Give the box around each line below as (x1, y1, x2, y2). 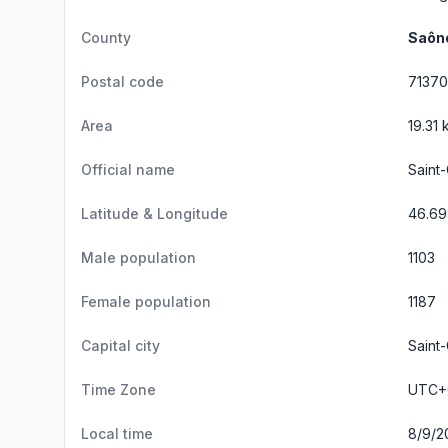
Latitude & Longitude (81, 205, 228, 222)
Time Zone (81, 381, 156, 398)
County (81, 29, 131, 46)
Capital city (81, 337, 160, 354)
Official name (81, 161, 175, 178)
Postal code (81, 73, 164, 90)
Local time (81, 425, 153, 442)
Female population (81, 293, 211, 310)
